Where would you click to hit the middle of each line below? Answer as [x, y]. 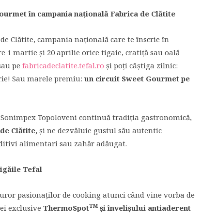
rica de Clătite [149, 14]
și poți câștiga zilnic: [141, 65]
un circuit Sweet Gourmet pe [136, 78]
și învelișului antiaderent [144, 208]
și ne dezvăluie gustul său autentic [101, 130]
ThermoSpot [66, 208]
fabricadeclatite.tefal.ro [63, 65]
